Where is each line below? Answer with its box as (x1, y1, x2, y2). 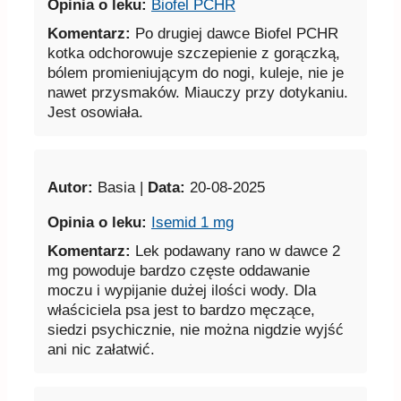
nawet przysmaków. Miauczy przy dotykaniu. (47, 84, 348, 102)
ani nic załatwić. (47, 341, 155, 359)
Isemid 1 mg (151, 214, 234, 232)
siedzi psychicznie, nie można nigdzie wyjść (47, 321, 344, 339)
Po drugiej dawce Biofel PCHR (131, 25, 338, 43)
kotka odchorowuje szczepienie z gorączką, (47, 45, 340, 63)
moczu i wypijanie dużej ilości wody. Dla (47, 282, 316, 300)
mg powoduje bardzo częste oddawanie (47, 262, 310, 280)
